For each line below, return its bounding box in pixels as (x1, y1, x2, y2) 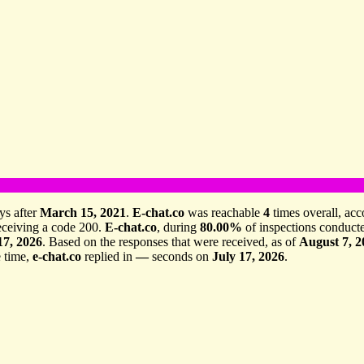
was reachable (184, 205, 263, 219)
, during (157, 219, 200, 234)
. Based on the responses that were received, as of (42, 234, 299, 249)
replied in (81, 249, 136, 263)
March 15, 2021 (40, 205, 126, 219)
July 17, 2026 (212, 249, 284, 263)
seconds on (149, 249, 212, 263)
